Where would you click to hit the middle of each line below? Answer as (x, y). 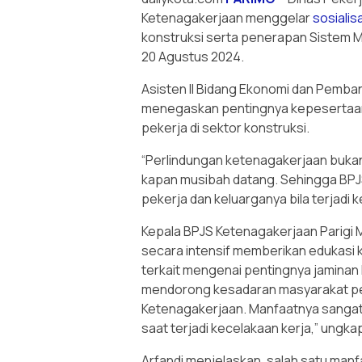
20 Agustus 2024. (193, 57)
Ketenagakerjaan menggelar (227, 18)
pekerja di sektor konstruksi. (225, 128)
